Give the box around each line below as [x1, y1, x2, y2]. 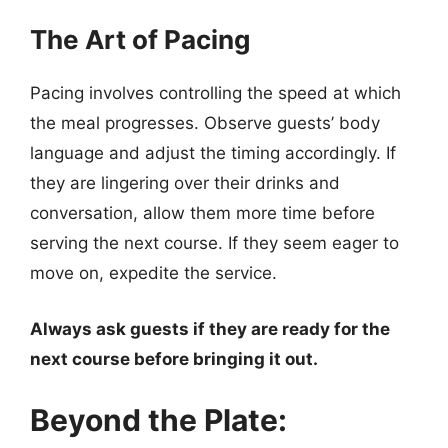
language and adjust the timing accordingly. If [30, 143, 396, 163]
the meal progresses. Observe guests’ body [30, 113, 380, 133]
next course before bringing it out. [30, 348, 318, 369]
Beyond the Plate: [30, 402, 287, 438]
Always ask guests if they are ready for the [30, 318, 390, 339]
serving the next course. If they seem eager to [30, 233, 399, 253]
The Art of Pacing [30, 24, 250, 55]
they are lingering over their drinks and [30, 173, 340, 193]
